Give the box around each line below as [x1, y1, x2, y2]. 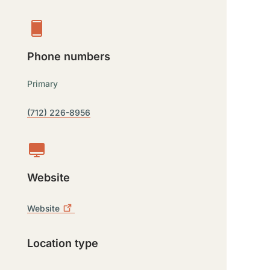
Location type [27, 237, 99, 250]
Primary [27, 79, 58, 89]
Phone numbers [27, 50, 111, 63]
